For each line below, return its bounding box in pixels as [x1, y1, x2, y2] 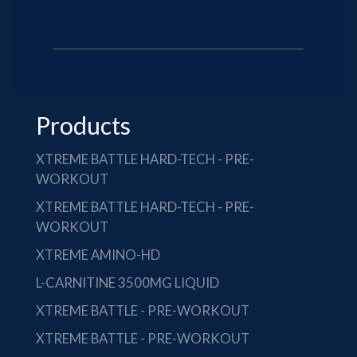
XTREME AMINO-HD [36, 246, 160, 263]
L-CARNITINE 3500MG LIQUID [36, 274, 219, 291]
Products [36, 111, 131, 139]
